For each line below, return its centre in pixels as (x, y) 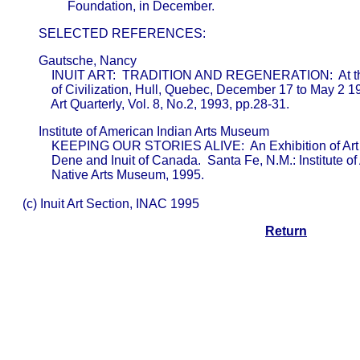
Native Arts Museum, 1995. (110, 175)
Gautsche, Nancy (133, 61)
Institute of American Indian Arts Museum (159, 131)
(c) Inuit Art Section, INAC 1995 (108, 204)
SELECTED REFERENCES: (111, 33)
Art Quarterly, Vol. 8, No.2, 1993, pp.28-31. (153, 104)
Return (286, 231)
